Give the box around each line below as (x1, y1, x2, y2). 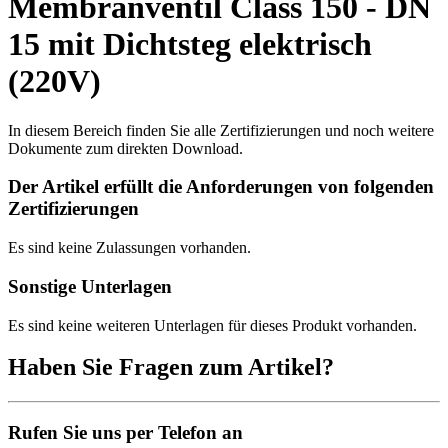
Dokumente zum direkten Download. (8, 139, 243, 157)
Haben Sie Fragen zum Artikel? (8, 354, 334, 381)
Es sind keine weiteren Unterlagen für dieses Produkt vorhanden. (8, 316, 417, 334)
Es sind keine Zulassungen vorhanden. (8, 239, 251, 257)
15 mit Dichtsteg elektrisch (8, 26, 372, 63)
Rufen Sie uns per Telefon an (8, 422, 243, 444)
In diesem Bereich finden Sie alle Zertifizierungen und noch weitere (8, 121, 434, 139)
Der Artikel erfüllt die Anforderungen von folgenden (8, 176, 434, 198)
